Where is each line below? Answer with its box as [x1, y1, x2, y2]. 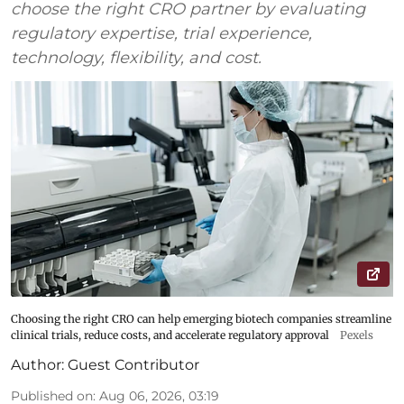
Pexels [340, 327, 373, 342]
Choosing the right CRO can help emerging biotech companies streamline [11, 311, 391, 326]
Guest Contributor [68, 355, 199, 373]
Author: [11, 355, 64, 373]
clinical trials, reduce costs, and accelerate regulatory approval [11, 327, 329, 342]
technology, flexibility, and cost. [11, 48, 262, 69]
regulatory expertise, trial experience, [11, 23, 312, 44]
